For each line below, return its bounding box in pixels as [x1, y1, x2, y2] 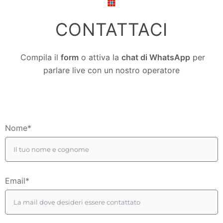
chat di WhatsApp [121, 52, 190, 62]
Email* [5, 175, 29, 186]
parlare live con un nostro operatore [43, 65, 180, 75]
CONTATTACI [55, 18, 168, 40]
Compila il [18, 52, 61, 62]
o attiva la [79, 52, 121, 62]
